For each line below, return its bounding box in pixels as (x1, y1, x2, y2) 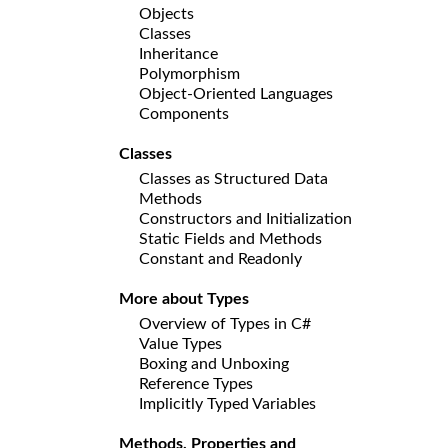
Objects (139, 5, 194, 22)
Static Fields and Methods (139, 230, 322, 247)
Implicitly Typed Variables (139, 395, 316, 412)
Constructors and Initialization (139, 210, 352, 227)
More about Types (119, 290, 249, 307)
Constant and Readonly (139, 250, 302, 267)
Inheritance (139, 45, 218, 62)
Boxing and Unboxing (139, 355, 289, 372)
